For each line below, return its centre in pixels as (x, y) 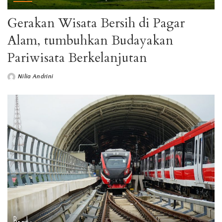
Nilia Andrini (36, 77)
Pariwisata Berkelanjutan (77, 58)
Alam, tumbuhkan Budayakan (90, 41)
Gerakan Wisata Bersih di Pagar (96, 23)
